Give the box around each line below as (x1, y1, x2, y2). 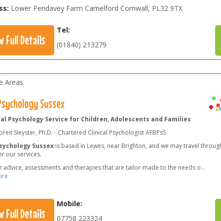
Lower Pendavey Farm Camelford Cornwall (10, 3, 148, 13)
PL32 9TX (151, 3, 183, 13)
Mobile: (57, 198, 83, 208)
